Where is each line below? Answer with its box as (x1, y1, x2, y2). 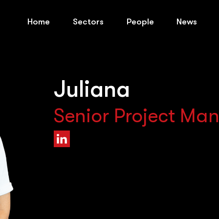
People (126, 17, 154, 27)
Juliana (53, 76, 130, 103)
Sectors (73, 17, 104, 27)
